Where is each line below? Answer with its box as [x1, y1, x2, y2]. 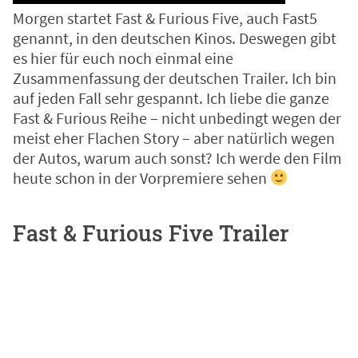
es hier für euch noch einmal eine [13, 48, 233, 69]
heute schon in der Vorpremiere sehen [13, 168, 270, 189]
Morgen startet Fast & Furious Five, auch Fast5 [13, 8, 317, 29]
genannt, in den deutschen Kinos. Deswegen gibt [13, 28, 336, 49]
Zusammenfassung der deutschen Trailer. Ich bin [13, 68, 336, 89]
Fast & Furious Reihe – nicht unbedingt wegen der [13, 108, 341, 129]
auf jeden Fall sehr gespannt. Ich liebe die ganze [13, 88, 329, 109]
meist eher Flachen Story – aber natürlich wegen [13, 128, 335, 149]
